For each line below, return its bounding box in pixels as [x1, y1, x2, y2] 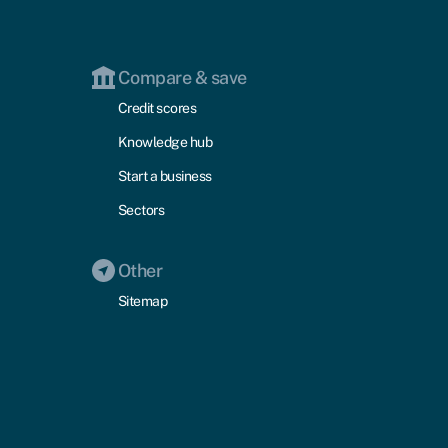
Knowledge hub [117, 133, 213, 150]
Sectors [117, 201, 165, 218]
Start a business [117, 167, 212, 184]
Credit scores [117, 99, 197, 116]
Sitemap [117, 292, 168, 309]
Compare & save [117, 66, 247, 88]
